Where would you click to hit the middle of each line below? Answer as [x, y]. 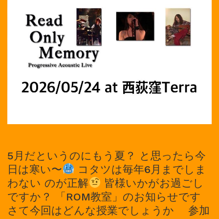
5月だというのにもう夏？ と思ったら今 [107, 155]
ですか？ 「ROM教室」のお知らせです [104, 197]
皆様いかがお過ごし [153, 183]
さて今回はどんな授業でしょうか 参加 [109, 210]
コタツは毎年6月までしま [141, 169]
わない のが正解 [48, 183]
